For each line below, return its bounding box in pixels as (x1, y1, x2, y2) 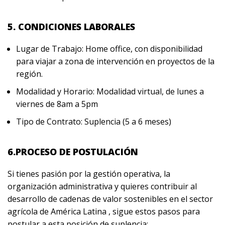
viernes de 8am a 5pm (16, 98, 98, 109)
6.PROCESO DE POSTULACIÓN (8, 146, 138, 158)
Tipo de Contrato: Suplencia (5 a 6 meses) (16, 116, 171, 127)
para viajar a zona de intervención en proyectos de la (16, 56, 214, 67)
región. (16, 68, 43, 79)
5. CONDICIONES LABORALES (8, 21, 135, 33)
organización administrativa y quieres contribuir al (8, 181, 197, 192)
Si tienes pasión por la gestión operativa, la (8, 168, 170, 179)
